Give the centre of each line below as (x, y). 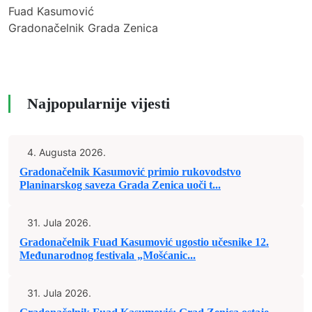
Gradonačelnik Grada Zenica (83, 28)
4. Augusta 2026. (67, 152)
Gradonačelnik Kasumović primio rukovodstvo (130, 172)
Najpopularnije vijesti (99, 104)
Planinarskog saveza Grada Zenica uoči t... (120, 185)
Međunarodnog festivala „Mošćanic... (108, 255)
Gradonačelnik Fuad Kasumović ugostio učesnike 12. (144, 242)
